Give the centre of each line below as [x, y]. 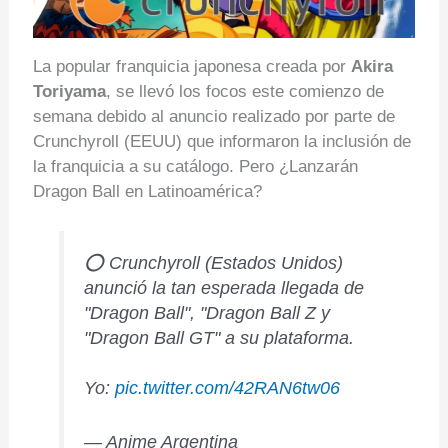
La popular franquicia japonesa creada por [191, 67]
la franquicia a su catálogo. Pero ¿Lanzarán [195, 167]
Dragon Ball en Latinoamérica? [147, 192]
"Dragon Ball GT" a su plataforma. [219, 338]
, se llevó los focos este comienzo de [244, 92]
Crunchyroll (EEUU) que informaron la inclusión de [221, 142]
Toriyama [69, 92]
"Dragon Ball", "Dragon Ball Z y [207, 313]
